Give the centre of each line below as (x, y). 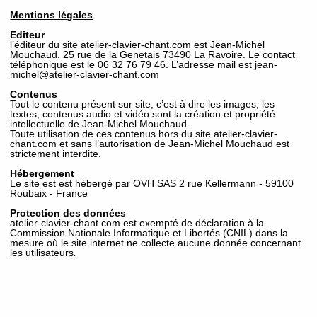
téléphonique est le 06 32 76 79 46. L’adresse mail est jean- (144, 65)
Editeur (28, 35)
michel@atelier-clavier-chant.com (85, 75)
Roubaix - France (49, 194)
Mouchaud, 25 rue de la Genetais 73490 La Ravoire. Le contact (153, 55)
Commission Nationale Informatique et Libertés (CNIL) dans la (149, 233)
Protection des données (68, 213)
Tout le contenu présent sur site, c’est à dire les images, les (143, 104)
